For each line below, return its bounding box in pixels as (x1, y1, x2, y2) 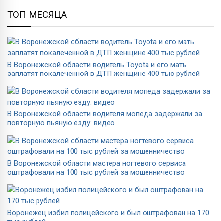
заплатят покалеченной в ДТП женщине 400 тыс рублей (7, 69, 200, 78)
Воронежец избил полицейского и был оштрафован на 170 (7, 208, 209, 217)
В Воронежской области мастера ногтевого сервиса (7, 158, 186, 168)
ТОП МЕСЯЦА (7, 9, 67, 20)
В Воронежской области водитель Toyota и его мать (7, 60, 186, 69)
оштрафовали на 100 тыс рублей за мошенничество (7, 167, 184, 177)
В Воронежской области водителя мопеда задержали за (7, 109, 202, 118)
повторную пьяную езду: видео (7, 118, 115, 127)
